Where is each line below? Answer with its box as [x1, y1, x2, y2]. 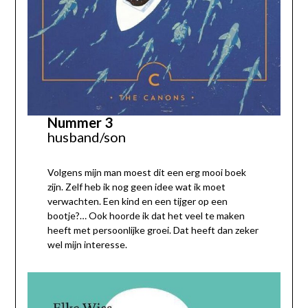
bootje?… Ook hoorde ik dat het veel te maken [47, 210, 245, 222]
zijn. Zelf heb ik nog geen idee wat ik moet [47, 181, 226, 193]
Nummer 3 [47, 114, 113, 131]
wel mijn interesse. [47, 239, 128, 251]
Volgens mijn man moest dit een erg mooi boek [47, 166, 247, 179]
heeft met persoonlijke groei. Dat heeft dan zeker [47, 224, 259, 236]
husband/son [47, 129, 126, 146]
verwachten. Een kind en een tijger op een [47, 195, 228, 208]
